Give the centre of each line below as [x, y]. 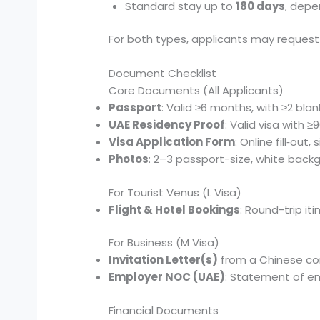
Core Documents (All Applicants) [196, 91]
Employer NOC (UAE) [167, 277]
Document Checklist [163, 74]
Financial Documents [164, 310]
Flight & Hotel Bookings [175, 209]
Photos [129, 159]
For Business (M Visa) [164, 243]
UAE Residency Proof [167, 125]
